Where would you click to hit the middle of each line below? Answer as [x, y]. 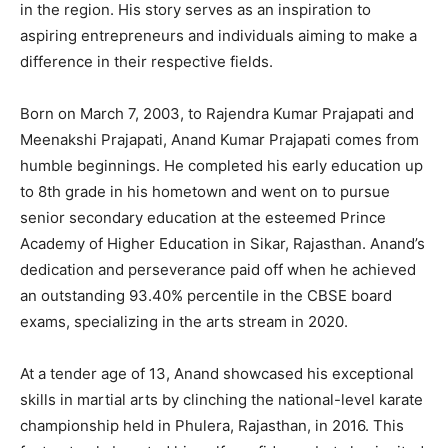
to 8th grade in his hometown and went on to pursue [205, 192]
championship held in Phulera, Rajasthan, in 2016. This [212, 426]
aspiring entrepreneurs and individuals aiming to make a [218, 36]
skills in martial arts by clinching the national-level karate [221, 400]
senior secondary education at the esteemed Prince [203, 218]
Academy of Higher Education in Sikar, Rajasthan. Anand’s [222, 244]
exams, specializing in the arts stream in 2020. [184, 322]
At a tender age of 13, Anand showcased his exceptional [217, 374]
